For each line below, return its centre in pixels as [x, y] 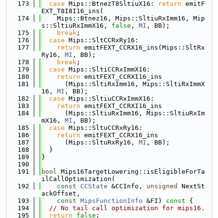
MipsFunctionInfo [111, 201]
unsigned [162, 186]
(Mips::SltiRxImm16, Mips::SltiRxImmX [123, 84]
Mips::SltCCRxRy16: [102, 40]
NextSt [191, 186]
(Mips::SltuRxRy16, [90, 142]
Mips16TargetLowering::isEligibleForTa [131, 172]
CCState [94, 186]
